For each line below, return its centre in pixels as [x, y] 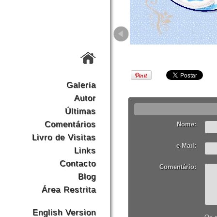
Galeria [81, 85]
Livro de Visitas [64, 137]
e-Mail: [186, 146]
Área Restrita [69, 189]
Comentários [70, 124]
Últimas [81, 111]
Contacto [78, 163]
